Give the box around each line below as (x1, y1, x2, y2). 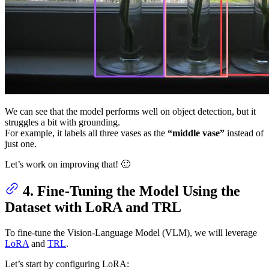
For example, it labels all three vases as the (5, 127, 168, 138)
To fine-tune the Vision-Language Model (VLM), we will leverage (5, 228, 257, 238)
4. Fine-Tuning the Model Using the (23, 183, 240, 199)
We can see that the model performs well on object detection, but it (5, 106, 256, 116)
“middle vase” (168, 127, 225, 138)
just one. (5, 138, 37, 149)
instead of (225, 127, 264, 138)
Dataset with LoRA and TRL (5, 199, 181, 216)
